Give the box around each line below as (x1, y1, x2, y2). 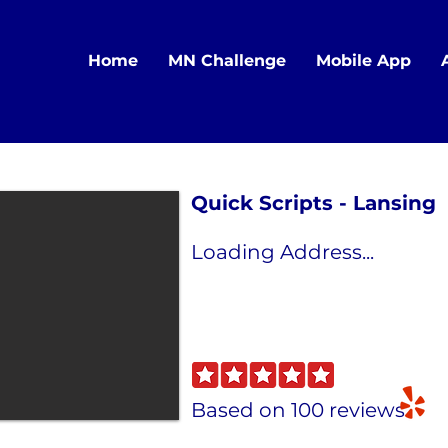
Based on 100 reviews (191, 398, 405, 422)
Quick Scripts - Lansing (191, 191, 436, 215)
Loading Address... (191, 240, 374, 264)
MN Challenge (168, 51, 286, 70)
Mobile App (316, 51, 411, 70)
